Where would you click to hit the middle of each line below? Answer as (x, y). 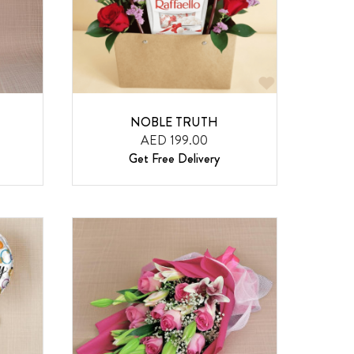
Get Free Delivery (175, 158)
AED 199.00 (175, 140)
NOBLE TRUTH (175, 122)
